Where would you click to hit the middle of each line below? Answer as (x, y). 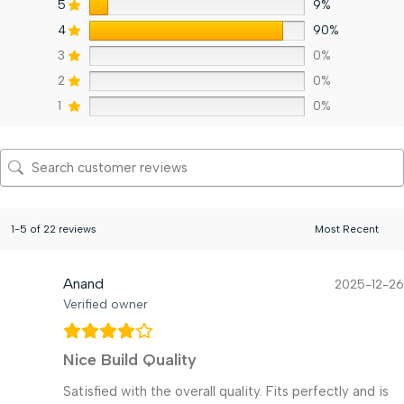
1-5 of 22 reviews (54, 229)
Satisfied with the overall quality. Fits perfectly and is (226, 391)
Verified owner (106, 304)
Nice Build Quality (130, 359)
